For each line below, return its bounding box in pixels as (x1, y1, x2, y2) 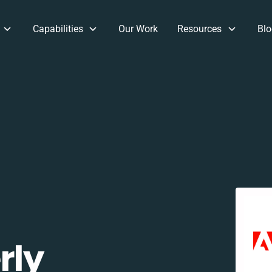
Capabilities (32, 23, 83, 35)
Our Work (118, 23, 158, 35)
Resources (177, 23, 222, 35)
